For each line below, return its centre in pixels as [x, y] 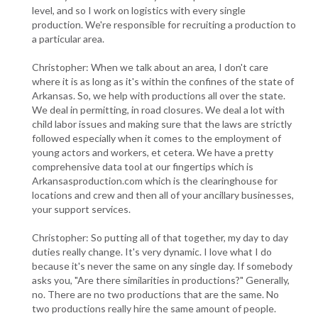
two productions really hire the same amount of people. [154, 308]
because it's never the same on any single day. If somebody [162, 265]
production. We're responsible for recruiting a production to [164, 24]
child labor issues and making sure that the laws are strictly [162, 124]
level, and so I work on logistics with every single [139, 10]
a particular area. [68, 38]
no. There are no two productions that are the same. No [155, 294]
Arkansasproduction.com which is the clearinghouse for [155, 180]
